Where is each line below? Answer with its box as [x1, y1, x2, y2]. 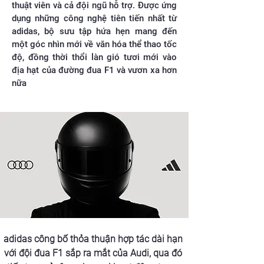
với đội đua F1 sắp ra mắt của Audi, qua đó [4, 247, 184, 259]
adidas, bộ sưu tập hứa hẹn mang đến [12, 26, 177, 37]
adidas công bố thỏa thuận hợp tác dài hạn [4, 233, 185, 245]
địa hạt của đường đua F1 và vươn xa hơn [12, 65, 177, 75]
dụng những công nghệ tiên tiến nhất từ [12, 13, 177, 24]
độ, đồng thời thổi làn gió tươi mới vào [12, 52, 177, 62]
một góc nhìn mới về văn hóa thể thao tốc [12, 39, 177, 49]
